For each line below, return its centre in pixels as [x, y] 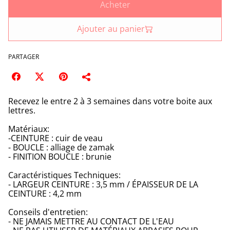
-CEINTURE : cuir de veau [55, 138]
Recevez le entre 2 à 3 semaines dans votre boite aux [110, 101]
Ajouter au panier [111, 29]
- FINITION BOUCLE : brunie [60, 157]
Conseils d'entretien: [48, 212]
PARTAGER [24, 57]
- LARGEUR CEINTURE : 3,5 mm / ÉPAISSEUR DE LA [103, 184]
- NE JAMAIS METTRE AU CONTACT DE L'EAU [91, 221]
